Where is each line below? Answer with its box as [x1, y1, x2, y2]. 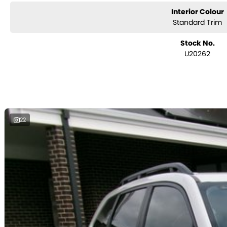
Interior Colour [171, 7, 224, 17]
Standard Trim [173, 17, 222, 27]
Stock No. [180, 38, 215, 48]
